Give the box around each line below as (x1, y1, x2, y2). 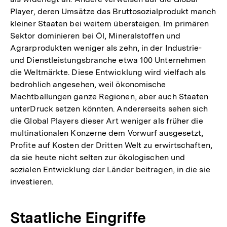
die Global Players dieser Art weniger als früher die (10, 116, 203, 126)
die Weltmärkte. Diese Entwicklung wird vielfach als (10, 67, 206, 78)
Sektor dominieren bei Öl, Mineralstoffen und (10, 31, 180, 41)
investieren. (10, 177, 54, 187)
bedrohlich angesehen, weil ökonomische (10, 80, 166, 90)
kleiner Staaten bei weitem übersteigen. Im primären (10, 19, 209, 29)
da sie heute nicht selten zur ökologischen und (10, 153, 185, 163)
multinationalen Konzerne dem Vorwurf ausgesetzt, (10, 128, 204, 138)
